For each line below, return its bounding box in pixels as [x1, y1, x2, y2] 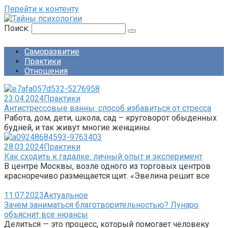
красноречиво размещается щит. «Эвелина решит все [4, 171, 210, 181]
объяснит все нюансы [4, 210, 88, 219]
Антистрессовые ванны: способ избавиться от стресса [4, 103, 211, 113]
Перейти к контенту [4, 4, 79, 14]
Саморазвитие [24, 47, 79, 56]
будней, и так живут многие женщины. [4, 123, 152, 132]
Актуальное [44, 190, 88, 200]
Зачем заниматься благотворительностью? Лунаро [4, 200, 198, 210]
